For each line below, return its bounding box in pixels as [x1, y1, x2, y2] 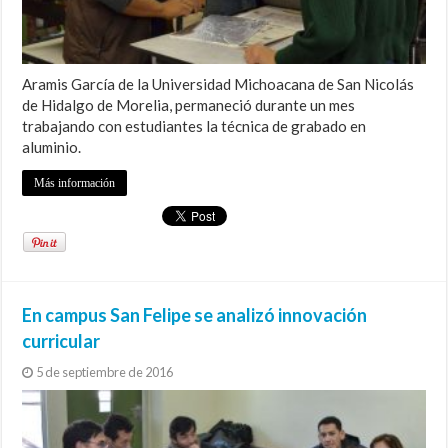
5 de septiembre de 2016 [36, 364, 174, 381]
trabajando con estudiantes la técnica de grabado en [22, 117, 367, 136]
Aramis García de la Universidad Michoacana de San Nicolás [22, 75, 415, 94]
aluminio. [22, 138, 82, 157]
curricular [22, 330, 101, 353]
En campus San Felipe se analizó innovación [22, 304, 368, 327]
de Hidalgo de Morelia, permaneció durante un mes [22, 96, 356, 115]
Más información [34, 176, 116, 191]
